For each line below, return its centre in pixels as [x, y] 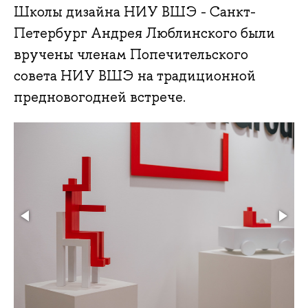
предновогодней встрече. [100, 97]
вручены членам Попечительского [131, 55]
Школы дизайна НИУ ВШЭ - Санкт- [135, 12]
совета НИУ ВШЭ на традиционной [135, 76]
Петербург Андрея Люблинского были [144, 33]
